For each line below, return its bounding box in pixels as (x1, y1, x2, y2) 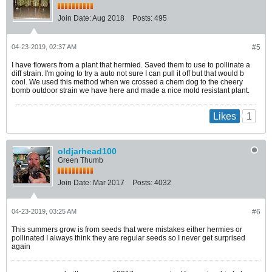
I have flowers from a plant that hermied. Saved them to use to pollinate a (12, 60, 250, 69)
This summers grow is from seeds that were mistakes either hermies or (12, 225, 242, 234)
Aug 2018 (92, 13, 124, 22)
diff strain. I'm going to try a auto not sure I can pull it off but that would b (12, 69, 244, 78)
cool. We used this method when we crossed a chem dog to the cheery (12, 77, 243, 86)
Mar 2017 (93, 178, 124, 188)
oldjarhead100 (58, 146, 117, 157)
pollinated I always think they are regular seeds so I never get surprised (12, 234, 245, 243)
